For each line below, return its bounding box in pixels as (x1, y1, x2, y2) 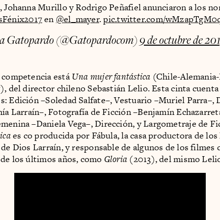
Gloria (104, 152, 130, 165)
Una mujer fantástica (72, 70, 151, 82)
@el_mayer (55, 12, 99, 25)
